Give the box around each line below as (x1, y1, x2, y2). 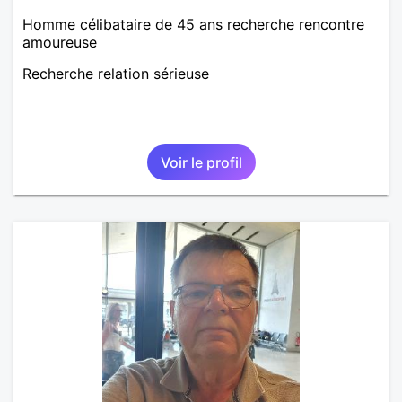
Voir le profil (160, 153, 242, 171)
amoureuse (22, 32, 97, 51)
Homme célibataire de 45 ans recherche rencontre (22, 14, 364, 33)
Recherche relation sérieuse (22, 64, 209, 83)
